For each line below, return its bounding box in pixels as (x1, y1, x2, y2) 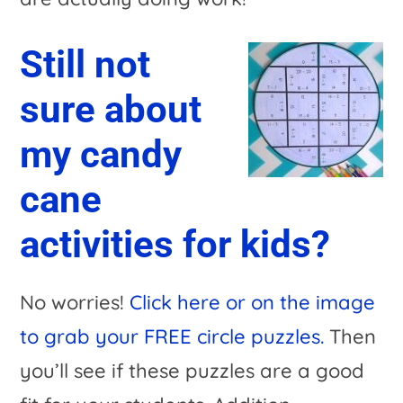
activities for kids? (20, 221, 331, 266)
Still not (20, 41, 151, 86)
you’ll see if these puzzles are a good (20, 357, 365, 383)
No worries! (20, 289, 130, 315)
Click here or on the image (130, 289, 376, 315)
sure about (20, 86, 202, 131)
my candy (20, 131, 183, 176)
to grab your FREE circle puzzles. (20, 323, 325, 349)
